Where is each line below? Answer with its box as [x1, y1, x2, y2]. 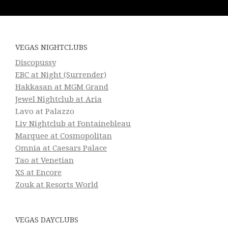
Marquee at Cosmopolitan [15, 131, 112, 141]
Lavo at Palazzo [15, 107, 74, 117]
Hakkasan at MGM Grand [15, 82, 108, 92]
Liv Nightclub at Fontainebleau [15, 119, 131, 129]
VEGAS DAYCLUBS [15, 216, 78, 224]
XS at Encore [15, 168, 62, 178]
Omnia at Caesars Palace [15, 144, 107, 153]
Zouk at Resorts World [15, 180, 98, 190]
